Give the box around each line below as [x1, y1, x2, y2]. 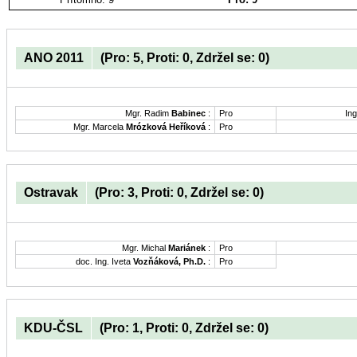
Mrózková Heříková [126, 121, 206, 131]
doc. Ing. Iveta [76, 257, 133, 267]
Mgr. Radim [125, 108, 171, 118]
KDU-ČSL [24, 321, 83, 335]
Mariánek [168, 243, 206, 253]
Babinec [171, 108, 206, 118]
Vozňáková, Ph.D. [133, 257, 206, 267]
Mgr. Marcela [73, 121, 126, 131]
